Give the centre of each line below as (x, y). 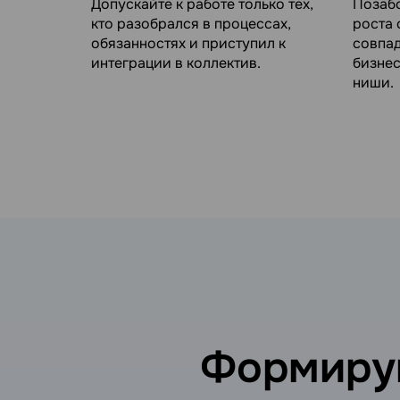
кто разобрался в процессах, (191, 23)
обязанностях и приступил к (188, 43)
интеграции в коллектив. (176, 62)
